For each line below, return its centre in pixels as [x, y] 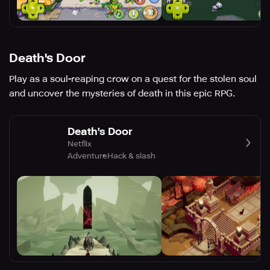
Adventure [87, 155]
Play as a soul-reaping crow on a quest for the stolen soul [133, 79]
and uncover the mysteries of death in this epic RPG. [122, 94]
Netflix [80, 143]
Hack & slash [131, 155]
